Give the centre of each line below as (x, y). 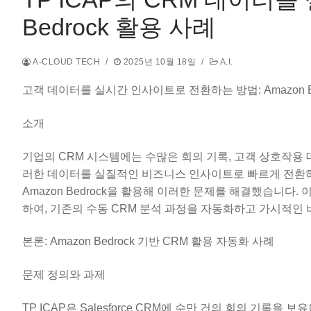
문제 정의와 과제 (64, 274)
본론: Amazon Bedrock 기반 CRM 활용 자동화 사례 (148, 242)
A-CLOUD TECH (65, 62)
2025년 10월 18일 (159, 62)
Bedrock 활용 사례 (119, 27)
